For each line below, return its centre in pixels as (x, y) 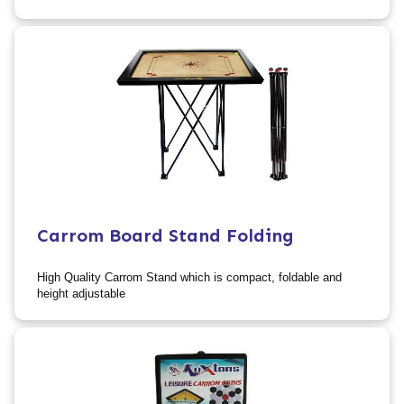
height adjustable (82, 293)
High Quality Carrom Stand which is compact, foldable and (190, 277)
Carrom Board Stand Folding (166, 235)
